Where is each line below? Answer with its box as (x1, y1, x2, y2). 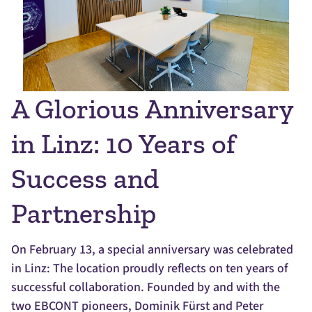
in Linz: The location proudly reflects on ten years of (11, 260, 288, 278)
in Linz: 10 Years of (11, 127, 235, 161)
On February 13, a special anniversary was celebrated (11, 241, 293, 259)
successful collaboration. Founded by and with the (11, 279, 280, 297)
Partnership (11, 196, 156, 231)
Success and (11, 162, 159, 196)
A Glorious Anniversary (11, 92, 293, 126)
